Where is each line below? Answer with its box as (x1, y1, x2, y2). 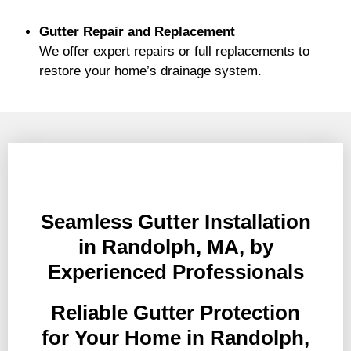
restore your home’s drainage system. (39, 63, 262, 78)
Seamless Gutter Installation (40, 210, 311, 233)
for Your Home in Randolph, (42, 326, 309, 349)
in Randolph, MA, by (78, 235, 273, 259)
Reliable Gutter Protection (51, 301, 300, 324)
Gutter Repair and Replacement (39, 24, 235, 39)
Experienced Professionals (47, 260, 304, 284)
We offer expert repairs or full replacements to (39, 44, 309, 59)
